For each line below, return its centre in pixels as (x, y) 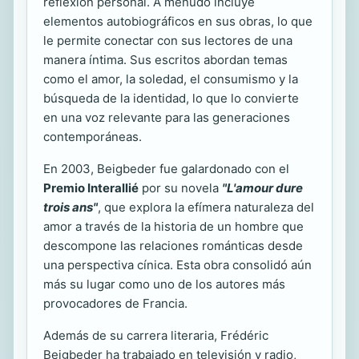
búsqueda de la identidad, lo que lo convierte (171, 98)
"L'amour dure (262, 188)
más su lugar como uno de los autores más (164, 284)
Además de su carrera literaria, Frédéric (156, 335)
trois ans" (71, 207)
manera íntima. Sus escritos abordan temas (165, 59)
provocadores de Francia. (115, 303)
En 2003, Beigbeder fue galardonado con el (166, 168)
